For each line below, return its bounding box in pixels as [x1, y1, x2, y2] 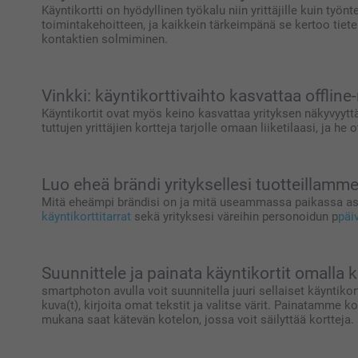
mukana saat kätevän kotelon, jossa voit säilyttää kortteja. [42, 312, 354, 327]
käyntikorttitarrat [42, 209, 131, 224]
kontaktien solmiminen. [42, 31, 168, 46]
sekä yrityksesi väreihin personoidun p [131, 209, 338, 224]
